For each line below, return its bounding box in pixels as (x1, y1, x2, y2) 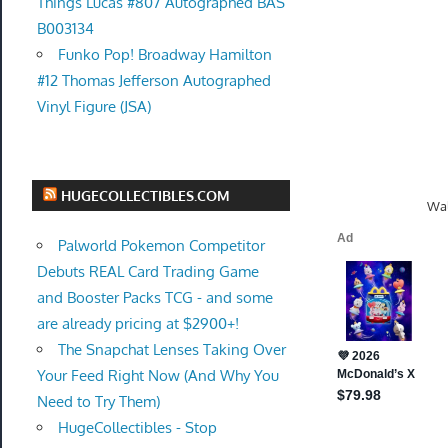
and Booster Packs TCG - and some (36, 288, 273, 307)
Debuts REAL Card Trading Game (36, 262, 259, 281)
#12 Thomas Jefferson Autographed (36, 71, 271, 91)
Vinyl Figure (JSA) (36, 97, 151, 117)
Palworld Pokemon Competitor (57, 236, 265, 255)
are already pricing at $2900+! (36, 314, 239, 333)
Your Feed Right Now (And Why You (36, 366, 279, 385)
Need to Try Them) (36, 392, 160, 411)
